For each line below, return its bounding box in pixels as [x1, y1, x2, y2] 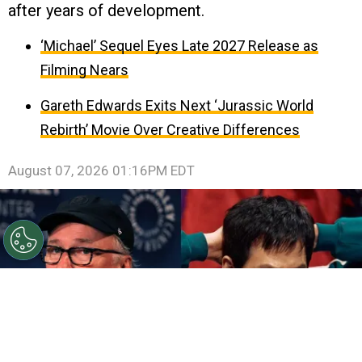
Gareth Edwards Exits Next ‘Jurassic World [40, 96, 314, 114]
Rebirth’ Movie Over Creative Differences [40, 120, 300, 138]
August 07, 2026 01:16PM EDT [8, 162, 195, 179]
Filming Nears [40, 61, 128, 78]
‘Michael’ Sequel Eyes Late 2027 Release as [40, 36, 318, 54]
